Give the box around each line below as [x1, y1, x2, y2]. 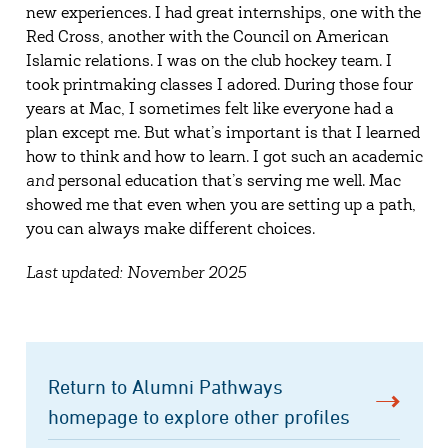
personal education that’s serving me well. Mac [53, 174, 401, 190]
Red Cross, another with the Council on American [25, 30, 389, 46]
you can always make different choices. [25, 222, 315, 238]
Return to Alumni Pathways [48, 375, 283, 398]
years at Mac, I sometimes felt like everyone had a [25, 102, 394, 118]
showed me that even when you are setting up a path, [25, 198, 416, 214]
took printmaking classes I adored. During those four [25, 78, 413, 94]
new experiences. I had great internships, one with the [25, 6, 421, 22]
